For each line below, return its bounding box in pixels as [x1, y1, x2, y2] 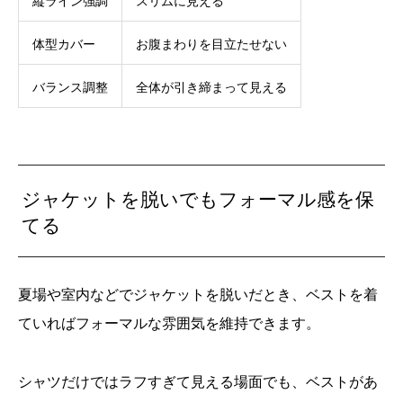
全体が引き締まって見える [136, 78, 287, 96]
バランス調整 [32, 78, 108, 96]
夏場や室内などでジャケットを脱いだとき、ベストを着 [18, 283, 378, 304]
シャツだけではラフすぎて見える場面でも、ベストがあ [18, 371, 378, 391]
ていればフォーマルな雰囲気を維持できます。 [18, 312, 320, 333]
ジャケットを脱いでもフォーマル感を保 [22, 185, 375, 211]
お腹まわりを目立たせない [136, 35, 287, 53]
